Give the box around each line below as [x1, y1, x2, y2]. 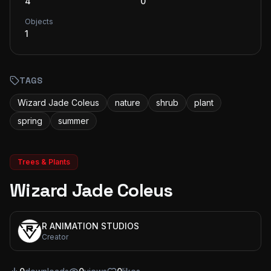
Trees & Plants [18, 157, 70, 166]
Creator [42, 232, 68, 241]
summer [58, 116, 89, 126]
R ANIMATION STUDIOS [42, 221, 139, 231]
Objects [25, 17, 53, 26]
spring [18, 116, 42, 126]
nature [115, 97, 140, 108]
